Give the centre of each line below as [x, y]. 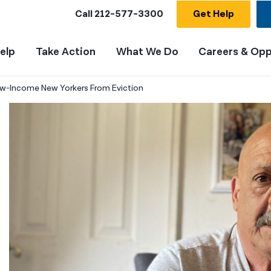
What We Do [147, 52]
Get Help [214, 14]
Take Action [65, 52]
